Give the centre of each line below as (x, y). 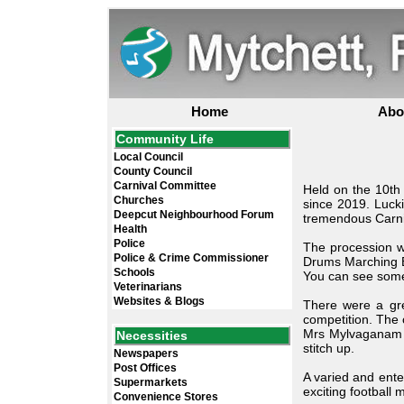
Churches (139, 200)
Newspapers (146, 353)
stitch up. (329, 348)
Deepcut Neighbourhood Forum (194, 215)
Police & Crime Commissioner (191, 258)
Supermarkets (151, 382)
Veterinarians (148, 287)
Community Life (165, 139)
